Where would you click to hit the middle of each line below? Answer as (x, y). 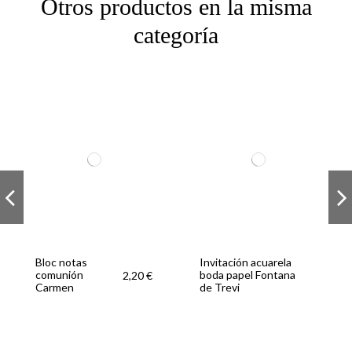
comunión (59, 275)
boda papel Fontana (247, 275)
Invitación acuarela (246, 262)
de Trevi (220, 288)
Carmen (55, 288)
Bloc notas (61, 262)
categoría (176, 35)
